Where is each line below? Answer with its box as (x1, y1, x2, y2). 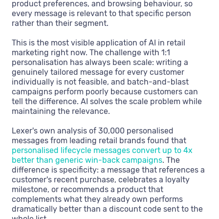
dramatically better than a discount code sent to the (12, 204, 203, 214)
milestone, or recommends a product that (12, 185, 163, 195)
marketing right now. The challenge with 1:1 (12, 48, 170, 58)
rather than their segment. (12, 19, 109, 28)
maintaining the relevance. (12, 107, 110, 116)
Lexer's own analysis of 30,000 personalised (12, 126, 174, 136)
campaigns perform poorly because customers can (12, 87, 198, 97)
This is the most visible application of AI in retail (12, 38, 185, 48)
